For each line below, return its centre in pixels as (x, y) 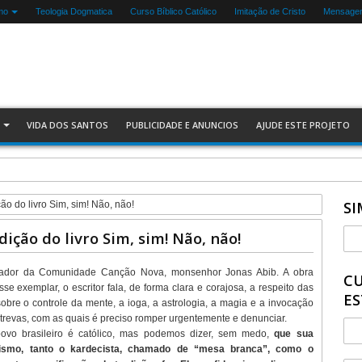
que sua (294, 334)
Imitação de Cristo (269, 11)
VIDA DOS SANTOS (68, 125)
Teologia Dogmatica (74, 11)
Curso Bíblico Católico (173, 11)
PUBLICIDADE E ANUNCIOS (183, 125)
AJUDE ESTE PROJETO (303, 125)
